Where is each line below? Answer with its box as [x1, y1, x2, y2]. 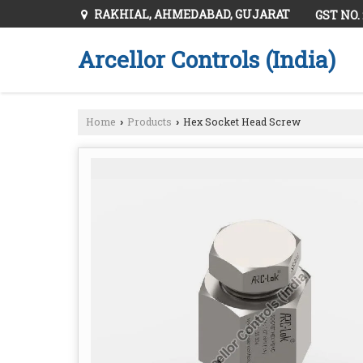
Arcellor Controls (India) [78, 45, 335, 75]
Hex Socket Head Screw [181, 115, 301, 129]
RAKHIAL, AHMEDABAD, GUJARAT [92, 6, 290, 23]
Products [127, 115, 172, 129]
